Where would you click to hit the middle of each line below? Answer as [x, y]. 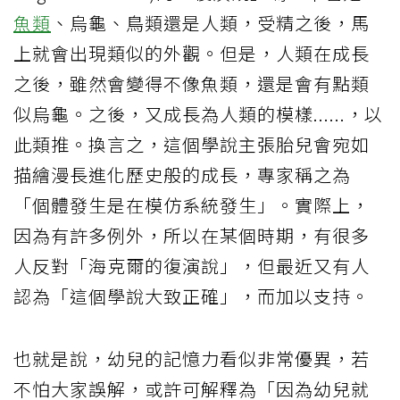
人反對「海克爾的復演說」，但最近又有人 [192, 265]
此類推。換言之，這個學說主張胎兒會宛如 [192, 144]
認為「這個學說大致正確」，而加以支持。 [192, 296]
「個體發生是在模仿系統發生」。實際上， [192, 204]
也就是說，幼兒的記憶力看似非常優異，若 [192, 358]
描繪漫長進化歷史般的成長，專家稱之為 [182, 174]
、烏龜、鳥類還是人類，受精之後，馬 [210, 22]
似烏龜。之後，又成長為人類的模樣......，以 [198, 113]
